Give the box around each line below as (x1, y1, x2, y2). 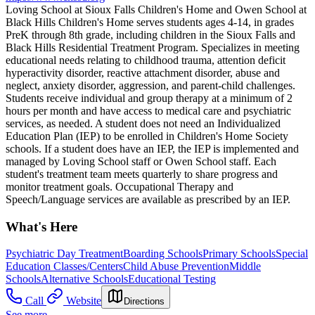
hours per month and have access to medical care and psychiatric (6, 104, 291, 117)
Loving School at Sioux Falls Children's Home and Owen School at (6, 3, 307, 15)
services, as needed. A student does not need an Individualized (6, 117, 281, 129)
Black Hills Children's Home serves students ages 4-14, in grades (6, 15, 294, 28)
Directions (124, 296, 165, 307)
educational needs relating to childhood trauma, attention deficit (6, 53, 285, 66)
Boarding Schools (123, 247, 202, 260)
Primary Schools (202, 247, 276, 260)
